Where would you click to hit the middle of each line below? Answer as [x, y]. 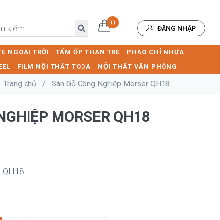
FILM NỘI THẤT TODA [54, 67]
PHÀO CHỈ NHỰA [155, 52]
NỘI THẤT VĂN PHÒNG [137, 67]
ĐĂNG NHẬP [176, 29]
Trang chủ [20, 84]
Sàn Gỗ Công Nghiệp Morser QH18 [111, 84]
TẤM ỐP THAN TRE [88, 52]
